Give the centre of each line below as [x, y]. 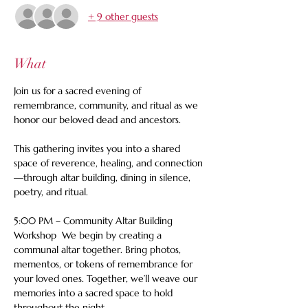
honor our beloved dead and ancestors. [99, 120]
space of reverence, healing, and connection [108, 163]
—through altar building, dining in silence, [103, 177]
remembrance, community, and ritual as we [107, 105]
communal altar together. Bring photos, [99, 250]
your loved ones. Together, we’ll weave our [107, 278]
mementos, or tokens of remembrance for [104, 264]
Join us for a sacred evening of [79, 91]
